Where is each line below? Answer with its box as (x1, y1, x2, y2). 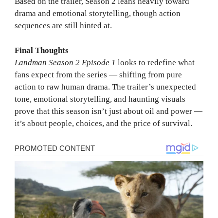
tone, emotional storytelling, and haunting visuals (15, 94, 185, 104)
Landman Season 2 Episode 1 (15, 57, 116, 67)
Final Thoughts (15, 45, 69, 55)
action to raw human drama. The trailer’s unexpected (15, 82, 196, 91)
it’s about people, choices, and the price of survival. (15, 118, 192, 128)
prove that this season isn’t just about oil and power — (15, 106, 202, 116)
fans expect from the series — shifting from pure (15, 70, 182, 79)
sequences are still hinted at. (15, 21, 112, 31)
